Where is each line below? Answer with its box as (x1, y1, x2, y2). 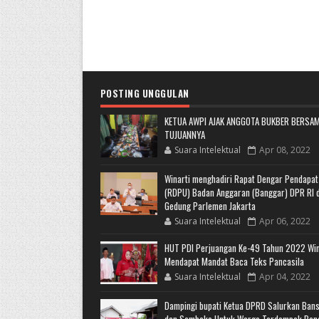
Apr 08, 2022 (258, 144, 310, 156)
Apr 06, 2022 (258, 215, 310, 227)
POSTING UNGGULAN (100, 86, 189, 100)
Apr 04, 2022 (258, 271, 310, 283)
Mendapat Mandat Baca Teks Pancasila (164, 254, 304, 268)
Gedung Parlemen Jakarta (164, 199, 256, 213)
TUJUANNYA (164, 127, 205, 142)
